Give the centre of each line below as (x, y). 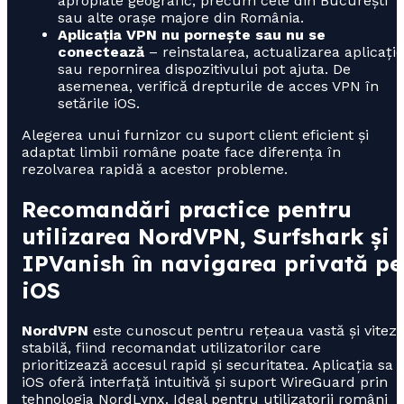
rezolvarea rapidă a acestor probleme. (155, 169)
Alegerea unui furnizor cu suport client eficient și (195, 134)
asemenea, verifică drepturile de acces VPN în (218, 86)
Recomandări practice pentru (187, 209)
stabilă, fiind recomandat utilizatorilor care (171, 347)
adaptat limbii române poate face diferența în (181, 151)
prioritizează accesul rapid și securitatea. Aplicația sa (207, 364)
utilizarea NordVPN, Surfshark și (206, 236)
